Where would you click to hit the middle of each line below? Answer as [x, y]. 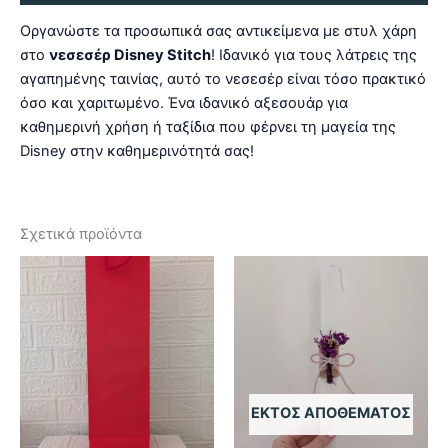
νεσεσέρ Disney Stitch [130, 55]
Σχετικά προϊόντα [81, 233]
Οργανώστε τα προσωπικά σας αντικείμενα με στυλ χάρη [218, 31]
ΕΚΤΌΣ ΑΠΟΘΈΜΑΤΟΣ [331, 413]
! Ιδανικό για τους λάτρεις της [314, 55]
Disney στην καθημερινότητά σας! [137, 151]
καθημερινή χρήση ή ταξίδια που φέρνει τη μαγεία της [208, 127]
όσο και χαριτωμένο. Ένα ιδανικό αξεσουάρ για [184, 103]
